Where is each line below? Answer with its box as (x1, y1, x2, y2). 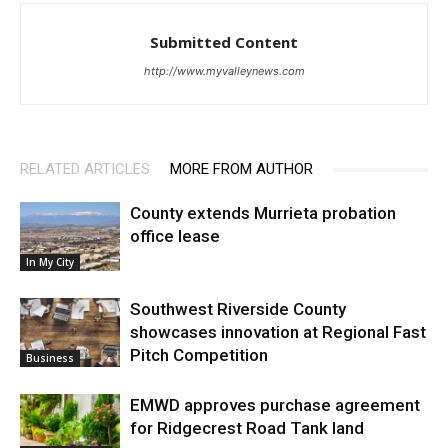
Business (26, 351, 74, 366)
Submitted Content (150, 32, 298, 53)
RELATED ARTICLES (20, 160, 150, 179)
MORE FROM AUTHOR (170, 160, 313, 179)
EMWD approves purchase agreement (130, 395, 420, 416)
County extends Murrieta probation (130, 203, 396, 224)
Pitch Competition (130, 345, 268, 366)
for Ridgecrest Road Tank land (130, 418, 364, 439)
